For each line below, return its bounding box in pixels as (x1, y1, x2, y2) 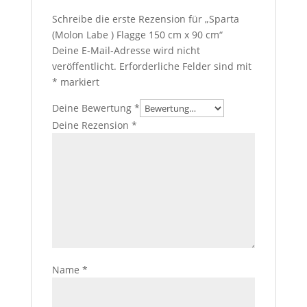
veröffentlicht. (51, 60, 116, 73)
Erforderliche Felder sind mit (119, 60, 251, 73)
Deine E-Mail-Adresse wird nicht (51, 44, 200, 57)
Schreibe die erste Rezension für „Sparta (51, 12, 239, 25)
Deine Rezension (51, 119, 132, 132)
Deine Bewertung (51, 101, 134, 114)
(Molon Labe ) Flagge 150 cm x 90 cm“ (51, 28, 223, 41)
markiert (57, 75, 99, 88)
